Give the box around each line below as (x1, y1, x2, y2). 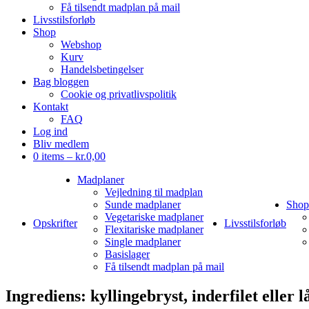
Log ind (33, 126, 68, 137)
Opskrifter (33, 217, 77, 229)
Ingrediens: (6, 286, 90, 305)
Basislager (105, 248, 150, 260)
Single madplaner (105, 236, 181, 248)
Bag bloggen (33, 76, 89, 88)
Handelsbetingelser (61, 63, 143, 75)
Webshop (61, 39, 101, 50)
